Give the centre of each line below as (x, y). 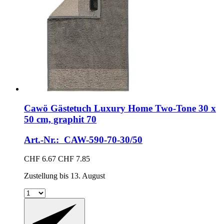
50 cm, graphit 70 (60, 119)
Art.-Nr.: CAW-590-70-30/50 (83, 139)
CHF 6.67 (40, 159)
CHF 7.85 (74, 159)
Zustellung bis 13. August (64, 176)
